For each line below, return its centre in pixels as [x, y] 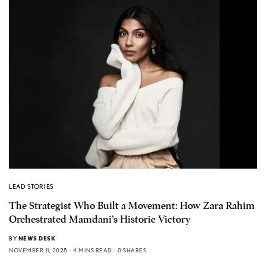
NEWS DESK [37, 238]
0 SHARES [132, 250]
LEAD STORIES [31, 186]
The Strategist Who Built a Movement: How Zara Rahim [132, 205]
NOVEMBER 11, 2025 [38, 250]
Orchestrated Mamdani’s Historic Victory [100, 219]
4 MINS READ [93, 250]
